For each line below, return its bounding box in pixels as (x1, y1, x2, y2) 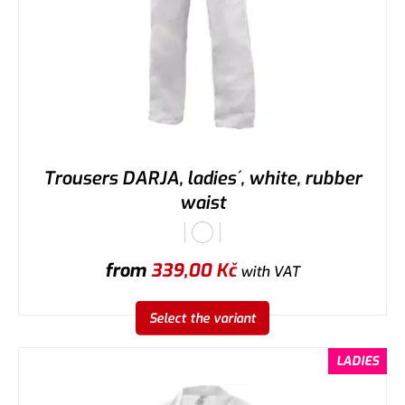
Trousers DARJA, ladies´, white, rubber (43, 165, 362, 191)
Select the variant (149, 309, 256, 327)
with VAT (237, 261, 300, 281)
